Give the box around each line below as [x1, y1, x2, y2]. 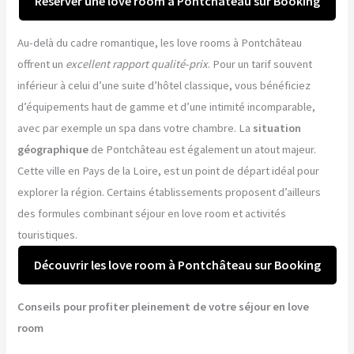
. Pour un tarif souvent [208, 57, 313, 71]
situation [253, 121, 302, 135]
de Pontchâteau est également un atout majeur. [88, 142, 317, 156]
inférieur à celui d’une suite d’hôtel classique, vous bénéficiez [17, 78, 311, 92]
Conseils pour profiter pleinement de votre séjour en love [17, 299, 310, 314]
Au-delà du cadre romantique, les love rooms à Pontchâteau [17, 36, 303, 50]
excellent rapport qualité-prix [66, 57, 209, 71]
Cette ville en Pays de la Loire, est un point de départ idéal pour [17, 164, 320, 178]
